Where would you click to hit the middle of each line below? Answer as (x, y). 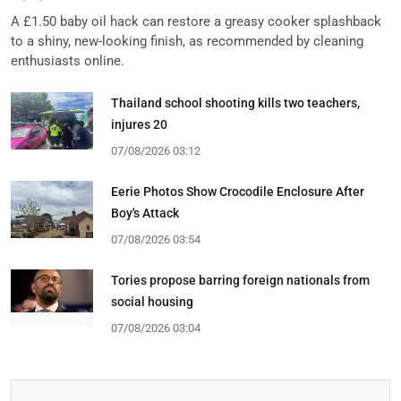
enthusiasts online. (68, 61)
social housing (152, 302)
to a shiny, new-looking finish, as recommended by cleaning (187, 42)
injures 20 (139, 125)
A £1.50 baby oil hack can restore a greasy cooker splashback (196, 22)
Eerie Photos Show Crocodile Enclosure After (238, 192)
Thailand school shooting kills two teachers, (235, 103)
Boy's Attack (145, 213)
